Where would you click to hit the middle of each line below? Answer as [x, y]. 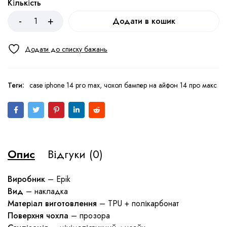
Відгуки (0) [75, 154]
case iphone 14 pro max [65, 85]
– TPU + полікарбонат [138, 204]
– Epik [58, 179]
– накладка [46, 192]
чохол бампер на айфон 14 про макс [160, 85]
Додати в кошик [144, 21]
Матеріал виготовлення [52, 204]
